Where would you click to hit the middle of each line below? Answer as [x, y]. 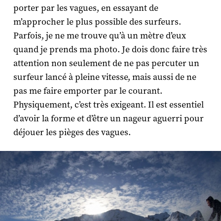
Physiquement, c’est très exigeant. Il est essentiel [108, 105]
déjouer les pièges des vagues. [72, 132]
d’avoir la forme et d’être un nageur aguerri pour [108, 118]
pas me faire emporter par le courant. [88, 91]
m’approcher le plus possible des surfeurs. [97, 22]
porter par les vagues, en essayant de [86, 8]
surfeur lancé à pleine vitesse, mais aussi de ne [105, 77]
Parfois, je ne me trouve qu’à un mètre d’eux [99, 36]
